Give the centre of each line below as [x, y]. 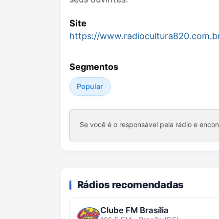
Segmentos [94, 66]
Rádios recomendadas [130, 184]
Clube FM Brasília [134, 210]
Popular [90, 86]
